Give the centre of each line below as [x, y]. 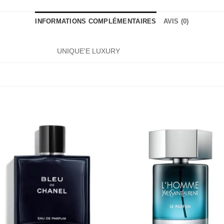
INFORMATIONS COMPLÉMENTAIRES [96, 21]
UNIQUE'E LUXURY [89, 51]
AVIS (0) [176, 21]
